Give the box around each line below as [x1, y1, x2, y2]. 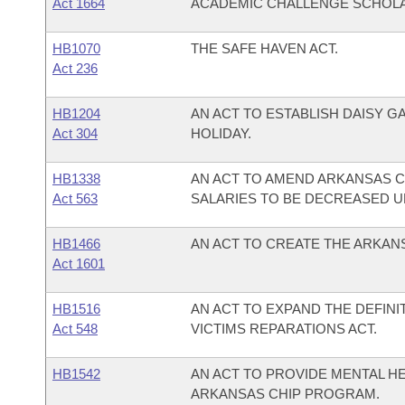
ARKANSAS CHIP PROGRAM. [190, 386, 380, 401]
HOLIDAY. [190, 126, 251, 141]
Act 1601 [52, 256, 105, 271]
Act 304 [52, 126, 98, 141]
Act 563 [52, 191, 98, 206]
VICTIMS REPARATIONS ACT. [190, 321, 377, 336]
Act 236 [52, 61, 98, 76]
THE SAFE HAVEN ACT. [190, 41, 338, 56]
